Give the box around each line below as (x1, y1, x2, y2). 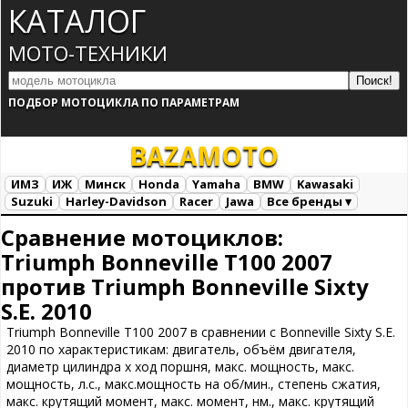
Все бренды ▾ (267, 193, 352, 209)
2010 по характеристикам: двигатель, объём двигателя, (6, 341, 356, 358)
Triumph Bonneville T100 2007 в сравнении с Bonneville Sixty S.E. (6, 323, 395, 341)
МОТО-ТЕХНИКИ (8, 39, 168, 66)
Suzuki (11, 193, 53, 209)
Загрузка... (85, 215, 141, 230)
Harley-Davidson (66, 193, 167, 209)
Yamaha (192, 176, 240, 192)
